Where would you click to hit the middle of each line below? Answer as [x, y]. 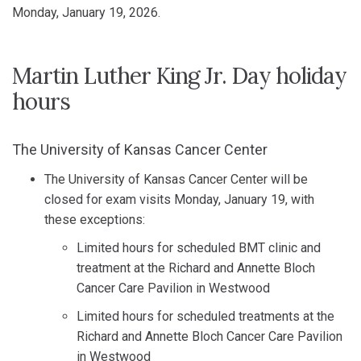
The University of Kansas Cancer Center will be [176, 179]
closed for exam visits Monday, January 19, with [179, 199]
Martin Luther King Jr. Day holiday [179, 76]
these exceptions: [95, 220]
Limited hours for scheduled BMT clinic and [199, 248]
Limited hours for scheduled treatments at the [205, 316]
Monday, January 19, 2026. [86, 12]
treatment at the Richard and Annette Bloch [196, 268]
